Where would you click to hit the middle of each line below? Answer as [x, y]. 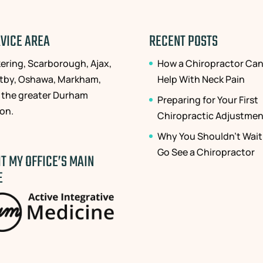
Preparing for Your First [208, 100]
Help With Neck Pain [201, 79]
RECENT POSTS [183, 41]
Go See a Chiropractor [206, 152]
